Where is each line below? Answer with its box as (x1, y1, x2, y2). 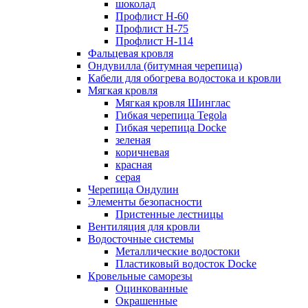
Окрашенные (115, 295, 177, 307)
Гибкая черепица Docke (115, 122, 226, 133)
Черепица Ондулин (88, 184, 179, 195)
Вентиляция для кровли (88, 221, 200, 232)
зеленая (115, 134, 151, 146)
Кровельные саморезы (88, 270, 192, 282)
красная (115, 159, 152, 170)
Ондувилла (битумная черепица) (88, 60, 242, 71)
